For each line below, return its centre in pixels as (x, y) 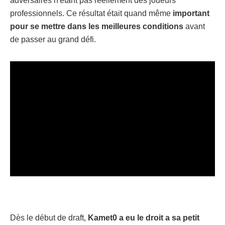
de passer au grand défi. (53, 39)
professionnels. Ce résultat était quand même (90, 13)
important (190, 13)
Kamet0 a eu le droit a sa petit (144, 218)
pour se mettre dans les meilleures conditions (97, 26)
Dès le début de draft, (49, 218)
